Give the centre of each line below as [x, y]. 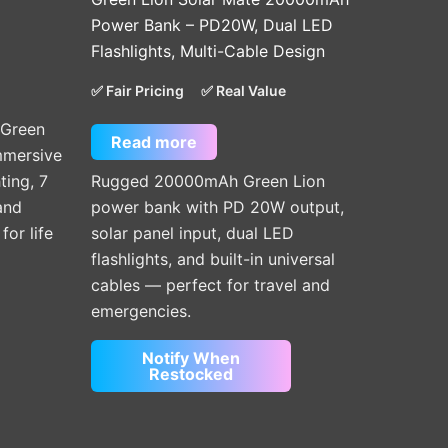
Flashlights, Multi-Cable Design [208, 50]
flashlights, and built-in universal [213, 258]
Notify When [191, 357]
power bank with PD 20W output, [217, 206]
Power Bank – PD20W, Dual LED [212, 24]
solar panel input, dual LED [192, 232]
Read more [154, 141]
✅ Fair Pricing [137, 90]
